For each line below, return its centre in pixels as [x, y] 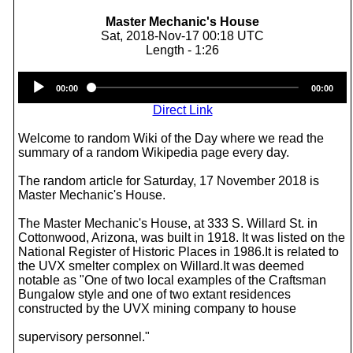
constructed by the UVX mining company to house [157, 308]
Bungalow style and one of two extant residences [154, 294]
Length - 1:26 [182, 50]
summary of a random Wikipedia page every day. [154, 152]
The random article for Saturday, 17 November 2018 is [169, 181]
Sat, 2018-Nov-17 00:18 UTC [182, 36]
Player [201, 93]
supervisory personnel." [84, 337]
